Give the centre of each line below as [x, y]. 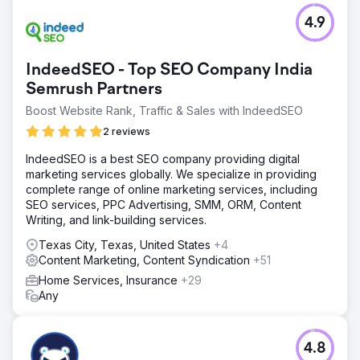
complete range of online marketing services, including [172, 189]
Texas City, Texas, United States [126, 244]
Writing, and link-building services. [116, 219]
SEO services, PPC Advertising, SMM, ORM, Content [164, 204]
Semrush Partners [94, 90]
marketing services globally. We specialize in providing [171, 174]
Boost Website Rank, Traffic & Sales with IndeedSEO [164, 110]
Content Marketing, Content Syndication [146, 260]
